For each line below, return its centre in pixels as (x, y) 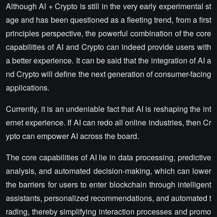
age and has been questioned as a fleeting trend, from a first (108, 20)
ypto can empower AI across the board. (72, 136)
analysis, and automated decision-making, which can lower (108, 171)
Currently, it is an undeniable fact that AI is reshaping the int (108, 109)
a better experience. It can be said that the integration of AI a (108, 61)
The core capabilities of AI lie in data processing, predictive (108, 157)
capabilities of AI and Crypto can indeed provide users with (108, 47)
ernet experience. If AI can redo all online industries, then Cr (108, 123)
